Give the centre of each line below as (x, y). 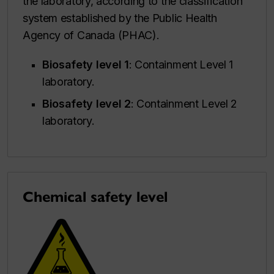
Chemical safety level (95, 197)
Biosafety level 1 (86, 65)
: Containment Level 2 (184, 104)
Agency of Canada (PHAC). (91, 35)
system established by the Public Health (120, 18)
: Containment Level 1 (181, 65)
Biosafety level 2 (87, 104)
